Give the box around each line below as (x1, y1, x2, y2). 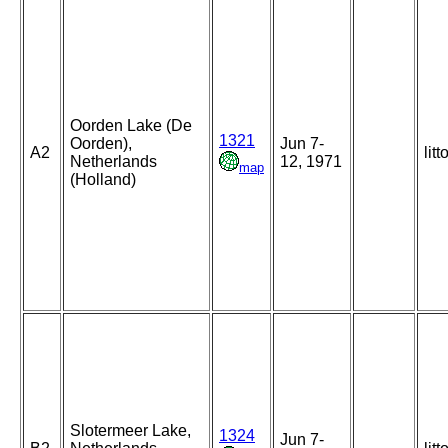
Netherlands (70, 153, 157, 171)
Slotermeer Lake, (70, 422, 191, 440)
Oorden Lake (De (70, 117, 192, 135)
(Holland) (70, 171, 136, 189)
